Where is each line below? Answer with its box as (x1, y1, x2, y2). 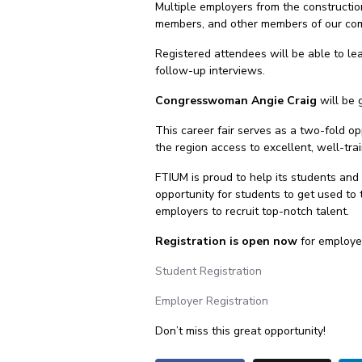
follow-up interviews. (155, 63, 265, 78)
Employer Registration (155, 293, 268, 309)
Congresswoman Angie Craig (155, 93, 317, 108)
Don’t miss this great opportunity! (155, 323, 326, 339)
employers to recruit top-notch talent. (155, 204, 349, 219)
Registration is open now (155, 234, 297, 249)
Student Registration (155, 263, 262, 279)
